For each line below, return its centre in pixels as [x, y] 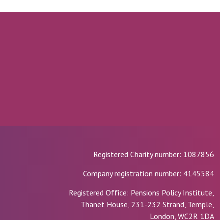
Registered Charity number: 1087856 [153, 154]
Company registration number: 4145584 [148, 173]
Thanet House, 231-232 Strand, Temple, [147, 204]
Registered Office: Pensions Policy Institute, [141, 192]
